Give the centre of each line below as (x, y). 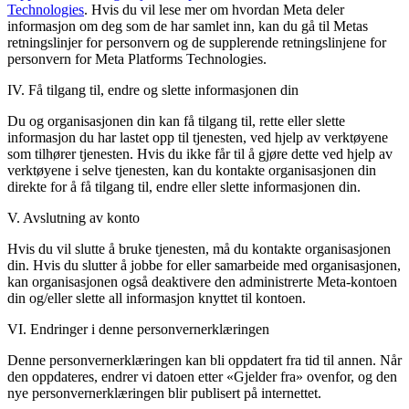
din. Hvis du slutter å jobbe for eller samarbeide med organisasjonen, (204, 265)
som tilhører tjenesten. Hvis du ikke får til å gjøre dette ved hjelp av (200, 153)
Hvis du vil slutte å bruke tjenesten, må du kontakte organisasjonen (199, 248)
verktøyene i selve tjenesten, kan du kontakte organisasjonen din (192, 170)
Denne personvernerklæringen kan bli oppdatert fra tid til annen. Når (204, 360)
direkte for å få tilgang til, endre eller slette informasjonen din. (184, 186)
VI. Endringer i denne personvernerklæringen (138, 329)
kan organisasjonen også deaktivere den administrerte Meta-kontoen (202, 281)
